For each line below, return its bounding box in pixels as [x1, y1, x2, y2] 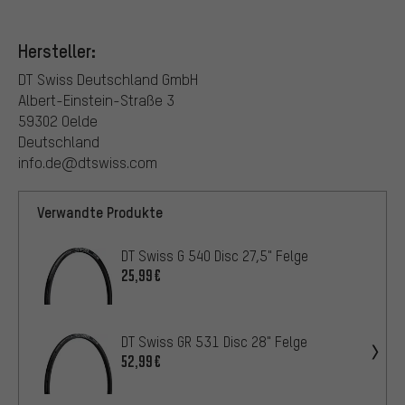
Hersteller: [18, 38, 96, 62]
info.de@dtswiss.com [18, 152, 157, 172]
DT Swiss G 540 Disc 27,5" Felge [121, 246, 308, 265]
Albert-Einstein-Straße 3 [18, 89, 174, 109]
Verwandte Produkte [37, 202, 163, 221]
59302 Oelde [18, 110, 98, 130]
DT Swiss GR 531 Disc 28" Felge [121, 333, 307, 352]
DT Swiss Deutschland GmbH [18, 69, 198, 89]
